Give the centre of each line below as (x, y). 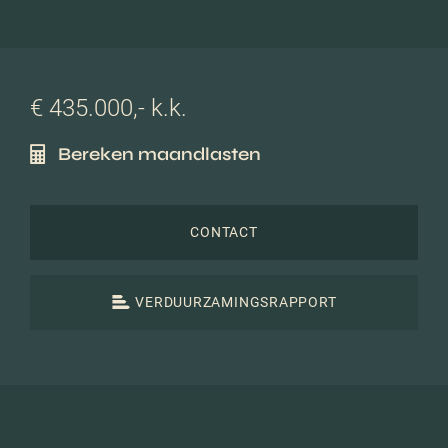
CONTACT (224, 232)
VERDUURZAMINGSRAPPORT (236, 302)
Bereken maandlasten (159, 153)
